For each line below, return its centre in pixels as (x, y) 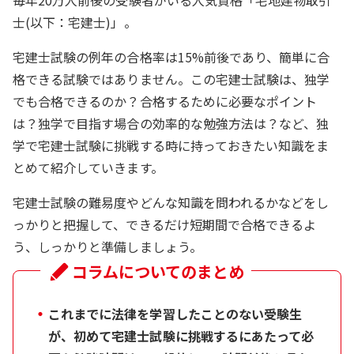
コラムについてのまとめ (158, 271)
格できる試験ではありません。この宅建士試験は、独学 (171, 79)
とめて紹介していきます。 (88, 167)
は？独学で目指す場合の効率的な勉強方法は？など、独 (171, 123)
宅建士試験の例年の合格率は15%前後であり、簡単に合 (171, 56)
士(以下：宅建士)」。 (75, 22)
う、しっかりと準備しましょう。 (107, 246)
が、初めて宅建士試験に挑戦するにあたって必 (181, 335)
